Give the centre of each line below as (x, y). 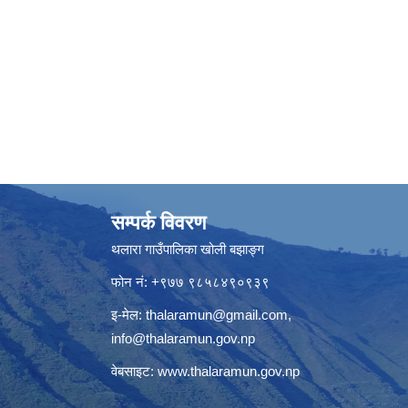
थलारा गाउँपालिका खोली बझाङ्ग (189, 249)
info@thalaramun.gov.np (183, 338)
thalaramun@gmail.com (217, 314)
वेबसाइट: (134, 371)
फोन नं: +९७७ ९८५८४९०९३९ (192, 281)
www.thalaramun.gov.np (229, 371)
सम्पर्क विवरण (158, 222)
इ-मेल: (128, 314)
